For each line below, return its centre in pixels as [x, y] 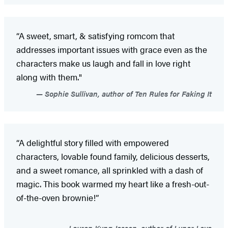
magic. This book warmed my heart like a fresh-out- [113, 183]
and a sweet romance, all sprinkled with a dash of [110, 170]
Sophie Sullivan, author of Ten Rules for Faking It [127, 93]
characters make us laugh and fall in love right [103, 63]
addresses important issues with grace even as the [112, 49]
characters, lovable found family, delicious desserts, [113, 156]
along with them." [49, 77]
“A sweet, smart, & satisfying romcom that [95, 35]
